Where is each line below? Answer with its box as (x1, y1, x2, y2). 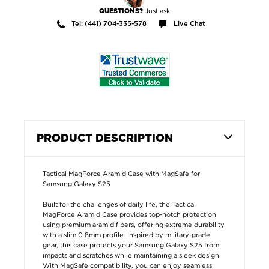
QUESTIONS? (99, 7, 145, 14)
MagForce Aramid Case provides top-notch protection (43, 210, 216, 218)
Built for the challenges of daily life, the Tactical (43, 200, 196, 208)
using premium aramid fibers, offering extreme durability (43, 220, 225, 228)
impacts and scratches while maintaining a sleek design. (43, 251, 221, 259)
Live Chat (173, 20, 205, 27)
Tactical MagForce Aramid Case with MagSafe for (43, 169, 200, 177)
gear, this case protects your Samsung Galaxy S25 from (43, 241, 219, 249)
